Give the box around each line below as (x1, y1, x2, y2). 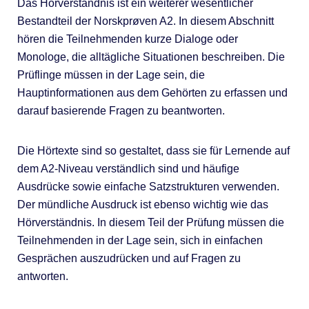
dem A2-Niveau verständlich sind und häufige (17, 163, 239, 175)
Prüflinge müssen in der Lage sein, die (17, 69, 205, 81)
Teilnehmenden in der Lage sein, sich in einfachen (17, 235, 263, 247)
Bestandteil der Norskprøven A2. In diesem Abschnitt (17, 15, 274, 28)
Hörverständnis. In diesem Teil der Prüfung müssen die (17, 217, 284, 229)
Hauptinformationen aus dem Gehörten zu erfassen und (17, 87, 288, 99)
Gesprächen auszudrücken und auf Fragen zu (17, 252, 241, 265)
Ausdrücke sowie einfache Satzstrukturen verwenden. (17, 181, 279, 193)
